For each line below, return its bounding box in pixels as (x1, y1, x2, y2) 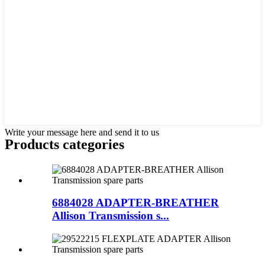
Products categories (5, 136, 124, 152)
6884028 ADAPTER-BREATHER (52, 196, 219, 209)
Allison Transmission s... (52, 209, 169, 222)
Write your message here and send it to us (5, 127, 159, 137)
